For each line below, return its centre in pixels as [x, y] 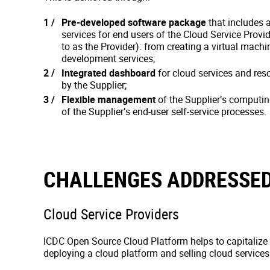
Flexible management [108, 99]
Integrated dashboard [108, 73]
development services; [108, 58]
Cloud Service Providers [111, 214]
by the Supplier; [94, 85]
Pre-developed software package [134, 22]
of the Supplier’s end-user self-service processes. [164, 111]
